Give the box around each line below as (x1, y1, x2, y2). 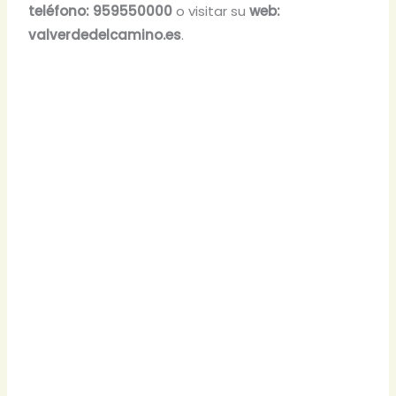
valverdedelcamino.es (28, 26, 182, 45)
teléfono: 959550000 (28, 2, 173, 21)
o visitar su (172, 2, 250, 21)
